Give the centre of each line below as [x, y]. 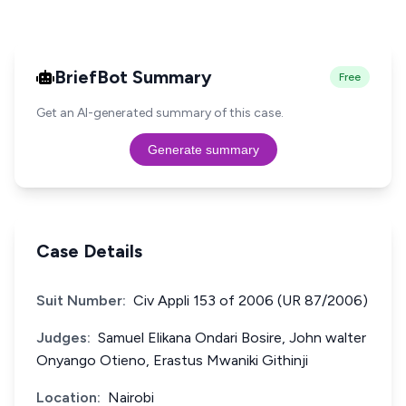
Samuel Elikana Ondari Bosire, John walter [232, 338]
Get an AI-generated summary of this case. [160, 113]
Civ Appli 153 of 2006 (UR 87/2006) [251, 300]
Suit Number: [81, 300]
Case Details [89, 251]
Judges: [63, 338]
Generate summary [203, 150]
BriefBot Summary [133, 77]
